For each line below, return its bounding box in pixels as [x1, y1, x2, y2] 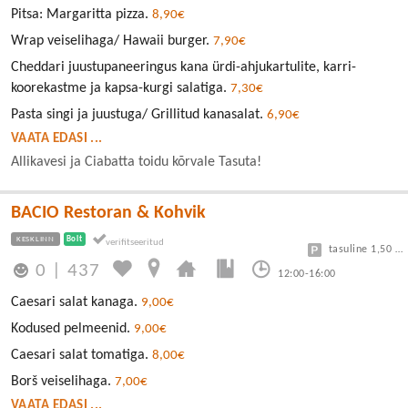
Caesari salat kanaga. [11, 294, 141, 310]
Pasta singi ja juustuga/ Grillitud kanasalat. [11, 107, 267, 123]
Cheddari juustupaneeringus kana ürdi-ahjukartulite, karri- [11, 60, 356, 76]
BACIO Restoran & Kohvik [11, 204, 206, 223]
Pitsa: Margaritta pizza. [11, 7, 152, 23]
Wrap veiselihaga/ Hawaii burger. [11, 34, 213, 49]
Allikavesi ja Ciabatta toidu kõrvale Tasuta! [11, 155, 261, 170]
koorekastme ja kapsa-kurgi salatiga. [11, 81, 230, 97]
